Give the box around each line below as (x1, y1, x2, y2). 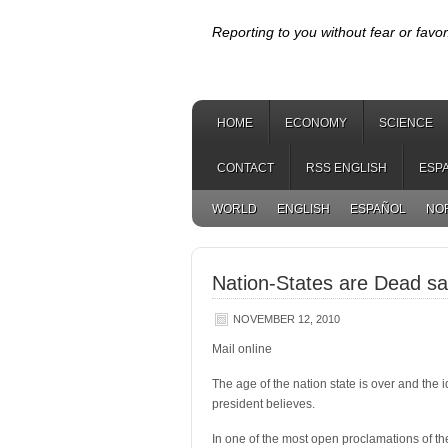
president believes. (212, 397, 315, 411)
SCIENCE (379, 116, 433, 130)
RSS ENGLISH (306, 161, 387, 175)
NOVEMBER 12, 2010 (233, 313, 340, 325)
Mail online (212, 342, 272, 356)
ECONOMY (285, 116, 347, 130)
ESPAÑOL (350, 202, 406, 216)
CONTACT (217, 161, 274, 175)
